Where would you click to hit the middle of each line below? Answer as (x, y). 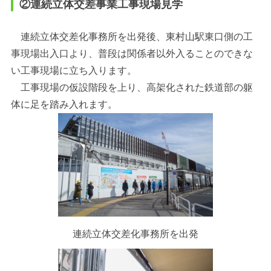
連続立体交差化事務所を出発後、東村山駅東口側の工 (132, 37)
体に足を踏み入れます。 (64, 105)
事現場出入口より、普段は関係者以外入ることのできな (132, 54)
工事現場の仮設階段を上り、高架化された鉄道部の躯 (132, 88)
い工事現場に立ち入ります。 (73, 71)
